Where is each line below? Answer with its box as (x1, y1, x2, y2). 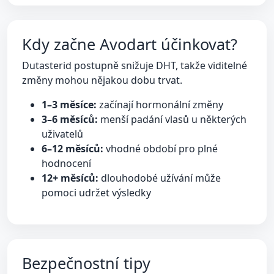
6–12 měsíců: (42, 142, 103, 155)
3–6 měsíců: (42, 113, 98, 126)
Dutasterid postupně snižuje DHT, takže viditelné (22, 59, 247, 72)
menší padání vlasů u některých (98, 113, 246, 126)
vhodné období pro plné (103, 142, 218, 155)
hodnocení (42, 157, 91, 170)
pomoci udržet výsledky (42, 186, 151, 199)
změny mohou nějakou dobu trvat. (22, 73, 182, 87)
